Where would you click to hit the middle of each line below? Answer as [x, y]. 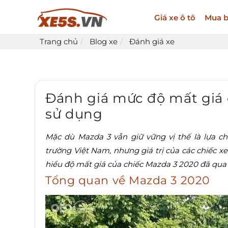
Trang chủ [59, 42]
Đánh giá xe [152, 42]
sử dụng [74, 114]
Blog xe [104, 42]
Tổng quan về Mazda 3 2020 [128, 181]
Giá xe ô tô [175, 17]
